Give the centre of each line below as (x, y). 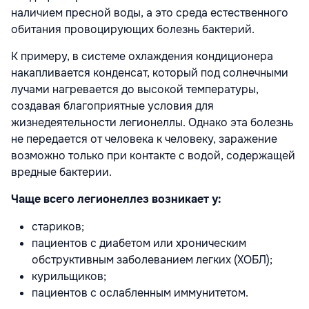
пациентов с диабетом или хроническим (139, 243)
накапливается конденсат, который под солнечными (150, 72)
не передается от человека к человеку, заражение (144, 139)
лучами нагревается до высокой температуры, (135, 89)
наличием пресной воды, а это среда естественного (150, 12)
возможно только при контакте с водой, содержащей (153, 155)
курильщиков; (69, 276)
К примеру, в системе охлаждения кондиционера (142, 56)
